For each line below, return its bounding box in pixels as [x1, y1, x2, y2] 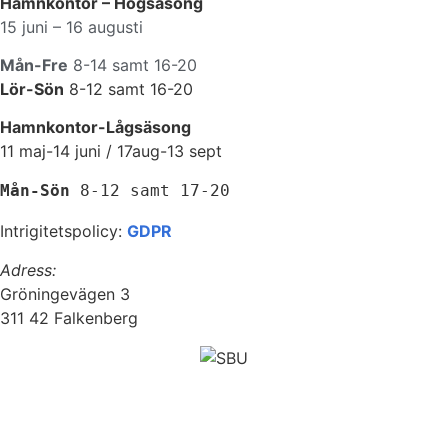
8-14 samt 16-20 [68, 54, 197, 75]
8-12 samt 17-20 [80, 181, 230, 201]
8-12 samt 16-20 [64, 78, 193, 99]
